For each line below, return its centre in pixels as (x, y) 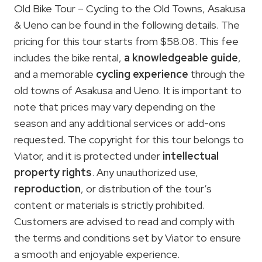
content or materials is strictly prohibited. (109, 205)
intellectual (191, 156)
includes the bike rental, (69, 57)
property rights (53, 172)
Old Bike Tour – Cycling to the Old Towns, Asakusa (130, 8)
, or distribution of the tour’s (146, 188)
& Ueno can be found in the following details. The (127, 25)
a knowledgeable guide (181, 57)
